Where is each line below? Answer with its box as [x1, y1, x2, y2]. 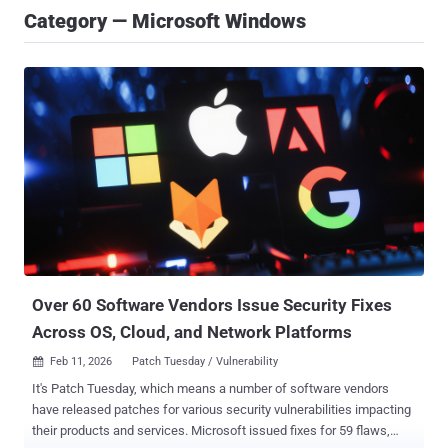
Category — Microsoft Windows [24, 9, 306, 33]
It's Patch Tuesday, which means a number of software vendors [32, 381, 389, 397]
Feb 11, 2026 [50, 355, 112, 369]
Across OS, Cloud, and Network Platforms [32, 322, 352, 343]
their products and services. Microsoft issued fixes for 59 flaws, [32, 423, 191, 439]
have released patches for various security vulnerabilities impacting [32, 402, 411, 418]
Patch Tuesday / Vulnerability [132, 355, 278, 369]
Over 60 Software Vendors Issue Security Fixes [32, 295, 392, 316]
